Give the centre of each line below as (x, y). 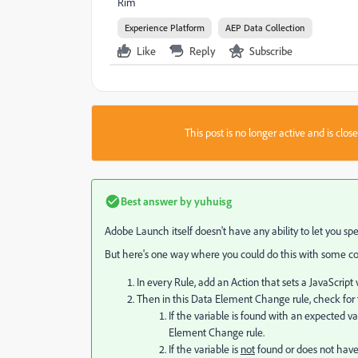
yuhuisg (212, 201)
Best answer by (156, 201)
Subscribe (271, 51)
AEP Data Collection (265, 28)
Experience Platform (165, 28)
